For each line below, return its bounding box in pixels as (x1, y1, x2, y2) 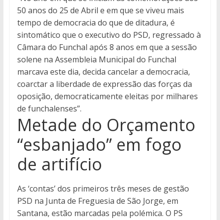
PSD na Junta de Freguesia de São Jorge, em (17, 195, 178, 207)
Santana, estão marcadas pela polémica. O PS (17, 208, 183, 219)
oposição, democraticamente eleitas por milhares (17, 91, 198, 102)
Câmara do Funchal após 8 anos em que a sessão (17, 42, 197, 53)
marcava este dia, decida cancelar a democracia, (17, 66, 190, 78)
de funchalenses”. (17, 103, 82, 114)
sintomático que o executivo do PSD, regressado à (17, 29, 201, 41)
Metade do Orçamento (17, 113, 195, 137)
